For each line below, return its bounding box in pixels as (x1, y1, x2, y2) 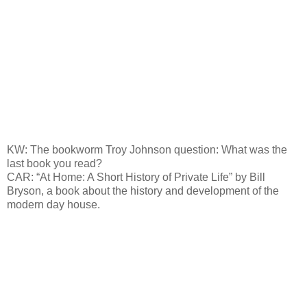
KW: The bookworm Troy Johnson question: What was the (7, 143, 287, 156)
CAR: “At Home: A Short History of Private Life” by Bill (7, 171, 265, 183)
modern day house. (7, 198, 100, 210)
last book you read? (7, 157, 102, 169)
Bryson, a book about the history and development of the (7, 184, 279, 197)
